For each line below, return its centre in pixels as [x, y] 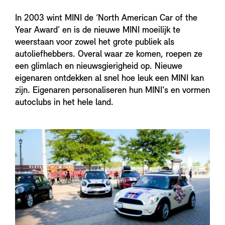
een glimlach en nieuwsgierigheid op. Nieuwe [99, 67]
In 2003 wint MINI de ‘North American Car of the [106, 19]
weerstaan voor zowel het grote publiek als [95, 43]
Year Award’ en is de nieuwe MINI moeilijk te [98, 31]
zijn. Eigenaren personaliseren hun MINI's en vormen [113, 91]
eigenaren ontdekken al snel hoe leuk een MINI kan [109, 79]
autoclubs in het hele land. [64, 103]
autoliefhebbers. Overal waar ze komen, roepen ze [109, 55]
